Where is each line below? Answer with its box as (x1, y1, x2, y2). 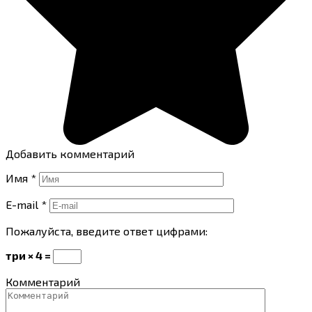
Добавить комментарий (6, 147, 134, 161)
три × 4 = (6, 249, 53, 263)
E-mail (6, 198, 41, 212)
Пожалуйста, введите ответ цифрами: (6, 224, 208, 238)
